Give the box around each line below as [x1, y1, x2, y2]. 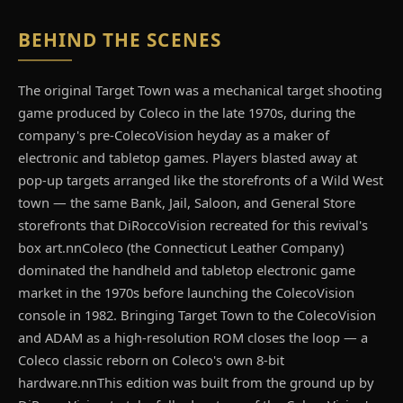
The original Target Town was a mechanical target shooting [18, 81, 382, 100]
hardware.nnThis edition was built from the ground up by [18, 373, 374, 392]
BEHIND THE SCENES [18, 27, 221, 53]
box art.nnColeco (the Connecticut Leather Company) [18, 238, 344, 257]
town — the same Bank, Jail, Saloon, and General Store [18, 193, 355, 212]
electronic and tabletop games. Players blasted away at [18, 148, 357, 167]
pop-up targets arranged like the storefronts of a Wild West [18, 171, 383, 190]
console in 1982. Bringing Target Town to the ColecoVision [18, 306, 376, 325]
